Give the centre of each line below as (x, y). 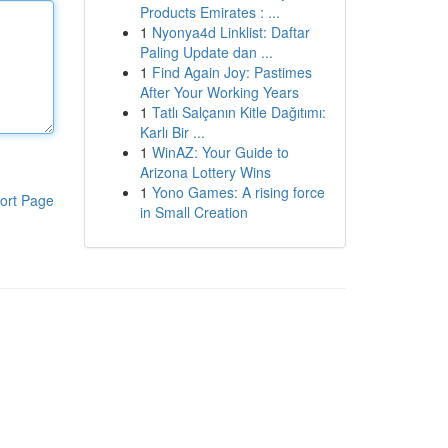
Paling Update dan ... (206, 52)
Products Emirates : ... (209, 12)
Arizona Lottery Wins (205, 172)
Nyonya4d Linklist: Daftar (230, 32)
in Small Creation (193, 212)
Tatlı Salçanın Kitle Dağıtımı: (238, 112)
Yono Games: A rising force (238, 192)
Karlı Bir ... (172, 132)
